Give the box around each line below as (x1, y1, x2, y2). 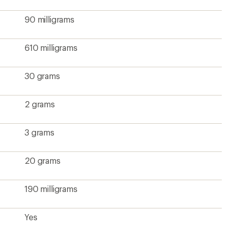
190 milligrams (25, 184, 78, 194)
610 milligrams (25, 43, 78, 52)
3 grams (25, 127, 54, 137)
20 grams (25, 156, 61, 165)
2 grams (25, 99, 55, 109)
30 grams (25, 71, 60, 81)
